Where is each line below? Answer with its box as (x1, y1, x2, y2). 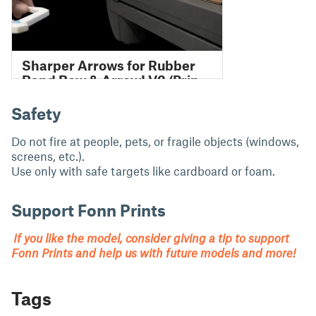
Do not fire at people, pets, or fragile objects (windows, (11, 134, 299, 148)
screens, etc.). (11, 149, 85, 163)
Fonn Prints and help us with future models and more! (11, 245, 296, 260)
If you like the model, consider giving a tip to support (11, 231, 289, 245)
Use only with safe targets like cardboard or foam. (11, 164, 275, 178)
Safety (11, 103, 61, 123)
